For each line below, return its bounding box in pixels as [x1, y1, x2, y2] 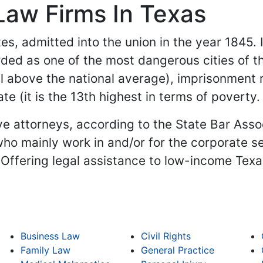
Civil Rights [140, 230, 191, 242]
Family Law [21, 244, 71, 257]
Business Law [21, 230, 80, 242]
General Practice [140, 244, 214, 257]
